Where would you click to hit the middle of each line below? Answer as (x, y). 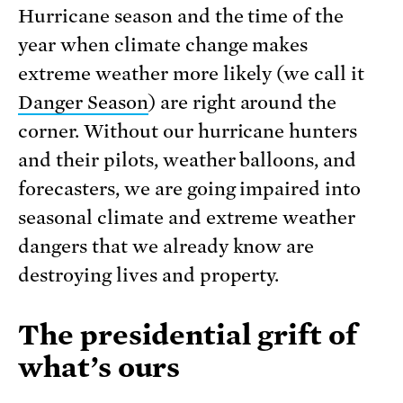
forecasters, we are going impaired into (190, 188)
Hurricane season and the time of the (181, 16)
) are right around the (242, 102)
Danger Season (83, 102)
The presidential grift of (188, 334)
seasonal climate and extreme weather (187, 217)
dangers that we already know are (166, 246)
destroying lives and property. (153, 275)
